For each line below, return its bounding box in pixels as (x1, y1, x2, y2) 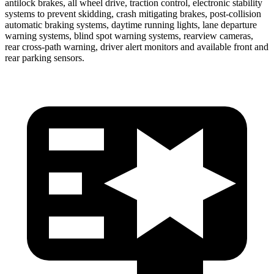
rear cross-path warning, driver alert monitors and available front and (5, 41, 268, 52)
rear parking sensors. (5, 52, 84, 63)
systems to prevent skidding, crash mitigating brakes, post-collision (5, 8, 261, 19)
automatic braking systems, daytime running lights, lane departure (5, 19, 257, 30)
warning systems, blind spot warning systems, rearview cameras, (5, 30, 253, 41)
